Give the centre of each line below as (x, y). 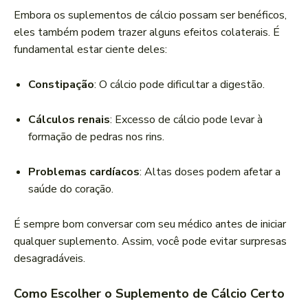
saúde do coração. (71, 189)
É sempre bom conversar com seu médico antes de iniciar (150, 224)
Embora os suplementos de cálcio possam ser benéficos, (150, 15)
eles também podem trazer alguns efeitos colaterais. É (147, 33)
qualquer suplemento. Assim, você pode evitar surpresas (150, 242)
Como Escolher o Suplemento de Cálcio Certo (149, 294)
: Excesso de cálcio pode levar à (186, 120)
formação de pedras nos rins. (96, 137)
